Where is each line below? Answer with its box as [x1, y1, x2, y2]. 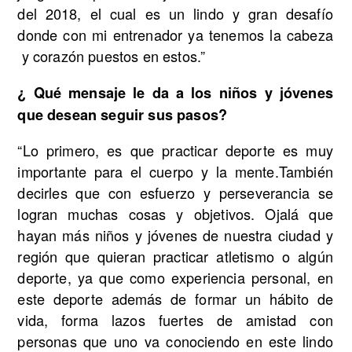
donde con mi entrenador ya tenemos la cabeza [17, 24, 333, 46]
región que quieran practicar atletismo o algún [17, 245, 333, 266]
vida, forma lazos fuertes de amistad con [17, 309, 333, 330]
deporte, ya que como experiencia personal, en [17, 266, 333, 288]
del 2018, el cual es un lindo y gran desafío [17, 3, 333, 24]
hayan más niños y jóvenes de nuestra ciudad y [17, 224, 333, 245]
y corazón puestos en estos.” [17, 46, 206, 67]
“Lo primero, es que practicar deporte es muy [17, 139, 333, 160]
